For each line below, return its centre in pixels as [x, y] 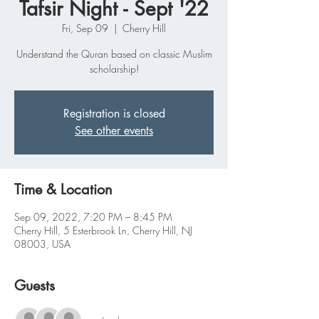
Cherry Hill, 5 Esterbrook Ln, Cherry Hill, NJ [103, 231]
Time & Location [63, 190]
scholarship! [114, 69]
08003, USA [42, 244]
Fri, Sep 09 [85, 28]
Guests [35, 286]
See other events [114, 131]
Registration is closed [114, 114]
